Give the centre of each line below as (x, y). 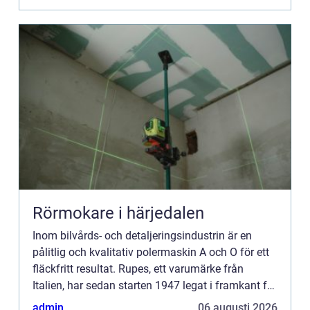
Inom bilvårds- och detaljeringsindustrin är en (142, 236)
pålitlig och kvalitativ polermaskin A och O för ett (151, 253)
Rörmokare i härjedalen (118, 213)
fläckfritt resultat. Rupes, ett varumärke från (138, 269)
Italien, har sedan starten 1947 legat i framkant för (155, 286)
